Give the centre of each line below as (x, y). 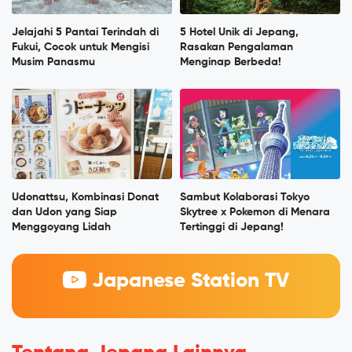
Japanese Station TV (187, 282)
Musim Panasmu (53, 62)
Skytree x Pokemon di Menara (255, 213)
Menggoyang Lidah (61, 227)
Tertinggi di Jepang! (232, 227)
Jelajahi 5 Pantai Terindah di (85, 33)
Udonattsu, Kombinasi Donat (85, 198)
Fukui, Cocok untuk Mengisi (81, 48)
